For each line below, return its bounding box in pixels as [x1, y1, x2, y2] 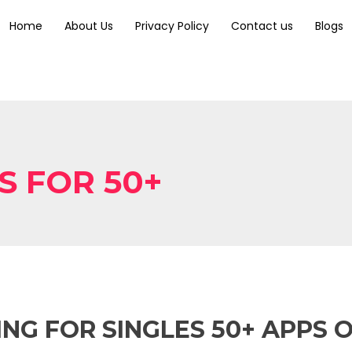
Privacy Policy [134, 17, 209, 34]
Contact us [230, 17, 293, 34]
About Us [64, 17, 113, 34]
